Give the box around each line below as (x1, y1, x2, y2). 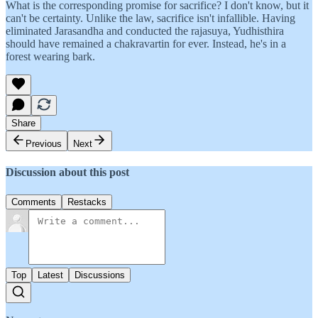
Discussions (75, 269, 125, 280)
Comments (11, 196, 56, 207)
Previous (26, 138, 62, 150)
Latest (38, 269, 63, 280)
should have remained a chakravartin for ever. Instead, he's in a (6, 38, 286, 50)
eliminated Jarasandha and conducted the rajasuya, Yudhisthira (6, 25, 284, 38)
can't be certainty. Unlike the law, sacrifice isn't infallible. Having (6, 12, 295, 25)
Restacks (67, 196, 106, 207)
